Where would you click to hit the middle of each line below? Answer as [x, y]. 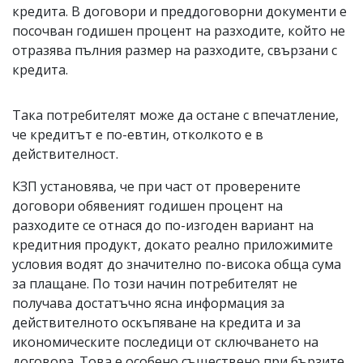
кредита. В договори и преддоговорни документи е [179, 11]
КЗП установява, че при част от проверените [156, 186]
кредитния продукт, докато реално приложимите [173, 244]
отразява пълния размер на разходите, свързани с [175, 50]
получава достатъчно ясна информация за [148, 303]
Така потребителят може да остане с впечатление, [175, 115]
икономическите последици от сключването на [165, 342]
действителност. [67, 154]
